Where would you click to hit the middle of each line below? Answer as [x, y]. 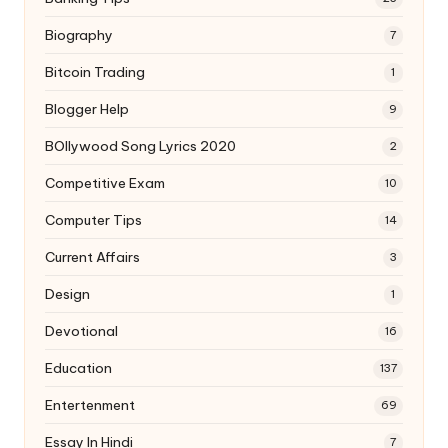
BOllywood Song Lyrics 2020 [140, 146]
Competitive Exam [105, 183]
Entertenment [90, 405]
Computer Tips [93, 220]
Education [78, 368]
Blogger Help [87, 109]
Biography [79, 35]
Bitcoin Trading [95, 72]
